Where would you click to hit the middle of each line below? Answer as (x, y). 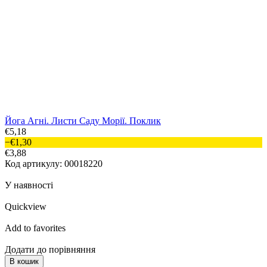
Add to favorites (35, 228)
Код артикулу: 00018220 (54, 164)
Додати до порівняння (50, 250)
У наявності (29, 185)
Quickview (26, 207)
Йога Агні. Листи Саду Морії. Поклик (83, 121)
